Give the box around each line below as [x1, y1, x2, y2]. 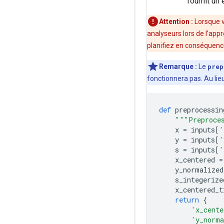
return [175, 195, 199, 204]
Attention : [159, 17, 193, 25]
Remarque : [159, 62, 197, 70]
